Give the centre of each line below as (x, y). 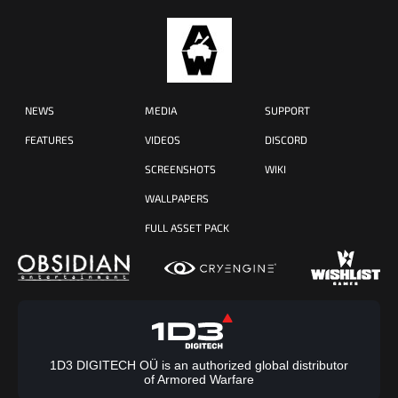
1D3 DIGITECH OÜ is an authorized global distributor (199, 366)
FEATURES (50, 140)
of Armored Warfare (199, 380)
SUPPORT (287, 111)
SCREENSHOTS (180, 169)
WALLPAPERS (177, 199)
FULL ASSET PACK (187, 228)
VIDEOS (163, 140)
